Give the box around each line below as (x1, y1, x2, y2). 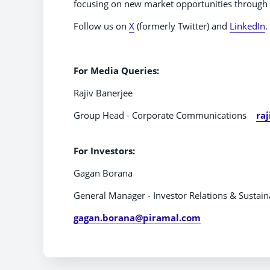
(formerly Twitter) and (134, 19, 230, 32)
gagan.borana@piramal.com (74, 211, 201, 224)
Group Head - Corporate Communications (74, 108, 256, 121)
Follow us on (74, 19, 129, 32)
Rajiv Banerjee (74, 86, 133, 99)
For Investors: (74, 144, 135, 157)
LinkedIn (230, 19, 265, 32)
